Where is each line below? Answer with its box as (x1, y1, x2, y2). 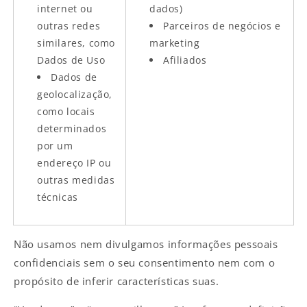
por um (37, 138, 73, 152)
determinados (37, 121, 107, 135)
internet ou (37, 1, 93, 15)
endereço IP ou (37, 156, 112, 169)
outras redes (37, 19, 101, 32)
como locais (37, 104, 95, 118)
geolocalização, (37, 87, 112, 101)
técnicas (37, 190, 78, 204)
